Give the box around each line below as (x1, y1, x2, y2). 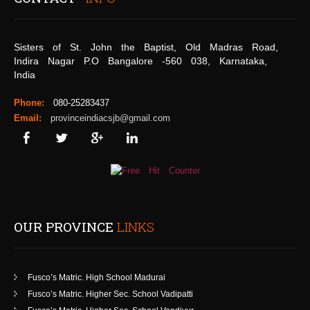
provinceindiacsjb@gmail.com (51, 113, 170, 124)
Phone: (14, 98, 44, 109)
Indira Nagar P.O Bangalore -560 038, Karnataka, (14, 55, 267, 67)
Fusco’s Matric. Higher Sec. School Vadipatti (28, 289, 193, 300)
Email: (14, 113, 42, 124)
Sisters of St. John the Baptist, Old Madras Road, (14, 42, 278, 53)
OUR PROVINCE (14, 218, 117, 236)
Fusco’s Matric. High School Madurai (28, 273, 165, 283)
